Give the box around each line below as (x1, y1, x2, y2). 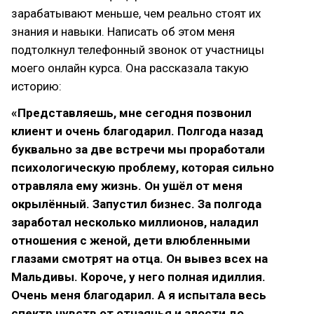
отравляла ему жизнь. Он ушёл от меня (11, 179, 243, 193)
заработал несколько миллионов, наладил (11, 215, 259, 229)
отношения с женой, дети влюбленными (11, 233, 250, 247)
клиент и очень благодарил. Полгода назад (11, 124, 264, 138)
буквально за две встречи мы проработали (11, 142, 265, 156)
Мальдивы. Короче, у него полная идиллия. (11, 270, 266, 284)
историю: (11, 79, 62, 93)
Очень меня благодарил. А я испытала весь (11, 288, 266, 302)
